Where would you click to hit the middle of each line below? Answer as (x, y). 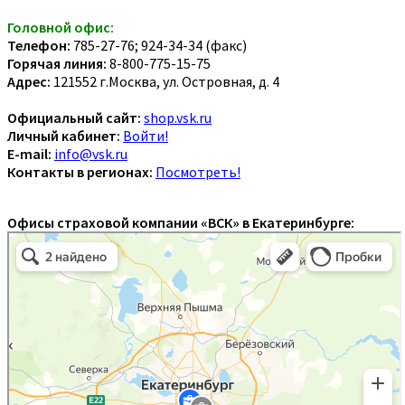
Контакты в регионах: (80, 171)
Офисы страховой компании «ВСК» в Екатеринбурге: (181, 222)
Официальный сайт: (74, 117)
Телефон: (39, 45)
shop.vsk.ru (178, 117)
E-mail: (29, 153)
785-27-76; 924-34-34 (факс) (159, 45)
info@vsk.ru (91, 153)
